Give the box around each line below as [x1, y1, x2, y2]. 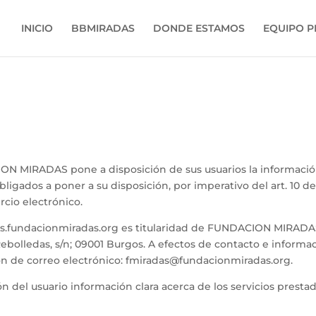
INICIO [20, 22, 53, 35]
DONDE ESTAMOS [152, 22, 245, 35]
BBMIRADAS [71, 22, 135, 35]
